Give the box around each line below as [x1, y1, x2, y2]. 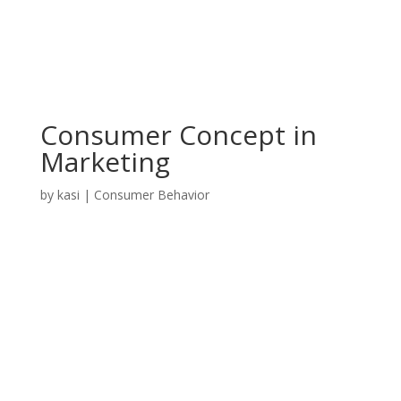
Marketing [39, 143, 170, 180]
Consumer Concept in [39, 116, 317, 153]
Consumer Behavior [93, 186, 209, 203]
